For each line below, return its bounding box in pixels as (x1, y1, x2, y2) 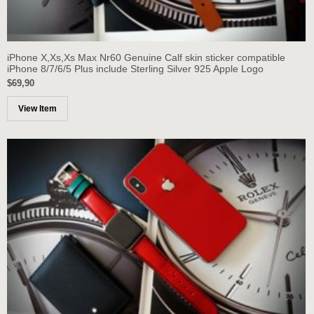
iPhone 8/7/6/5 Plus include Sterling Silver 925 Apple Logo (7, 62, 264, 74)
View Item (18, 104, 57, 114)
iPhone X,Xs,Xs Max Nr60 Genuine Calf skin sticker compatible (7, 51, 285, 63)
